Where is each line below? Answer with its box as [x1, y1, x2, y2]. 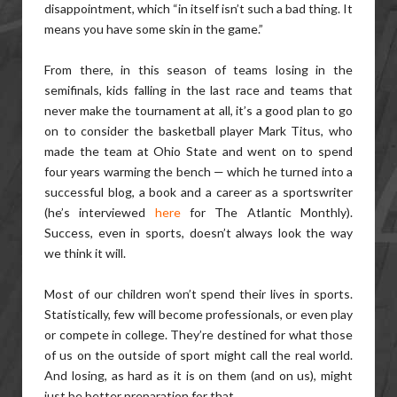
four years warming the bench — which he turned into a [44, 164, 353, 179]
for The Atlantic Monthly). [180, 205, 354, 220]
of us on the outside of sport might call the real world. [44, 347, 353, 362]
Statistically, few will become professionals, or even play [44, 307, 353, 322]
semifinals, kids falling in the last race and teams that [44, 82, 353, 97]
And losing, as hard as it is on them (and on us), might [44, 368, 353, 383]
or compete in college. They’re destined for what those [44, 327, 353, 342]
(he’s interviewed [44, 205, 155, 220]
